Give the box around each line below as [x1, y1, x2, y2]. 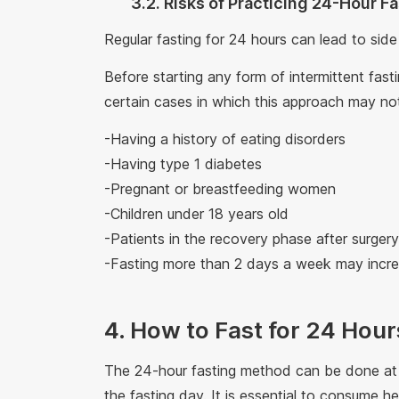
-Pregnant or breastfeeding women [104, 179, 345, 198]
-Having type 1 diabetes [104, 154, 271, 173]
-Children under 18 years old [104, 204, 297, 223]
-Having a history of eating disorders [104, 129, 354, 148]
